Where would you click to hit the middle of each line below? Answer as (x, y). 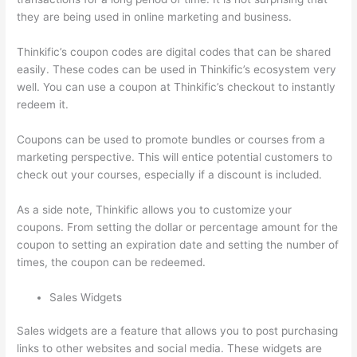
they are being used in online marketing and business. (155, 17)
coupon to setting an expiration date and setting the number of (178, 244)
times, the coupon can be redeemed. (112, 262)
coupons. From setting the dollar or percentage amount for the (178, 227)
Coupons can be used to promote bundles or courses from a (171, 139)
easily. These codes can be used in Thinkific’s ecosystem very (177, 70)
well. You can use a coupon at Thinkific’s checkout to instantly (177, 87)
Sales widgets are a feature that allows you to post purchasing (178, 331)
